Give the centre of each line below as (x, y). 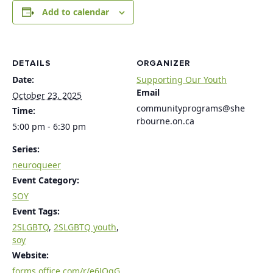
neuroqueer (37, 165)
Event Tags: (36, 211)
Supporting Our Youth (182, 80)
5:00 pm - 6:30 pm (49, 126)
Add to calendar (75, 12)
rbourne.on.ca (165, 121)
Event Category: (46, 180)
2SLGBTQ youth (85, 227)
